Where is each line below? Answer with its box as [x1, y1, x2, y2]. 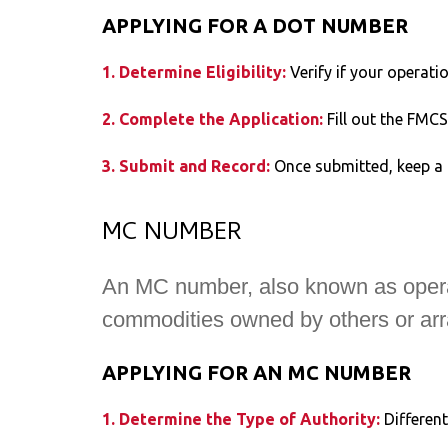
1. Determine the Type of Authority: [102, 410, 384, 429]
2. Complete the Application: [102, 109, 327, 128]
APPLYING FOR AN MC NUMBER [102, 361, 411, 385]
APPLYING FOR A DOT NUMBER [102, 13, 408, 37]
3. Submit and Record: [102, 156, 274, 175]
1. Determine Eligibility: [102, 62, 286, 81]
